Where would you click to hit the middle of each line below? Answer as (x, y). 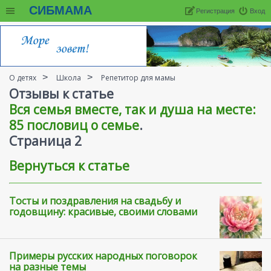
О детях (23, 78)
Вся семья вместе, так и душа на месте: (132, 110)
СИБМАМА (60, 10)
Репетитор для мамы (138, 78)
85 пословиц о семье (74, 126)
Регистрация (215, 11)
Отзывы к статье (61, 94)
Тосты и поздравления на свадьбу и (95, 201)
